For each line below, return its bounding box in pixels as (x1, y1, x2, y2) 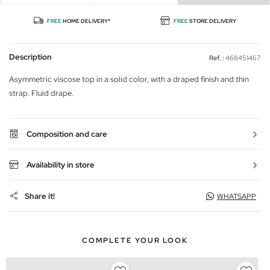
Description (9, 52, 52, 63)
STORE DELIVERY (189, 17, 236, 25)
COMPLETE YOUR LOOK (82, 236, 188, 246)
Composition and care (27, 129, 107, 140)
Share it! (25, 190, 55, 201)
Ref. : (209, 54, 224, 63)
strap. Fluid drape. (9, 88, 74, 99)
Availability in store (27, 160, 95, 171)
